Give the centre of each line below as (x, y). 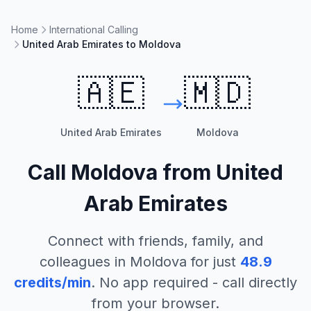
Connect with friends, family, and (155, 241)
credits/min (52, 283)
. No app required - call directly (194, 283)
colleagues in (84, 262)
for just (211, 262)
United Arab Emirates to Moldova (102, 44)
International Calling (94, 30)
